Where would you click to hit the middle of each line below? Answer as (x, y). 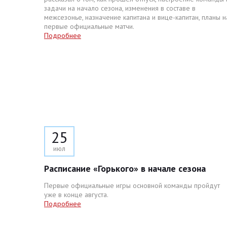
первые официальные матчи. (89, 26)
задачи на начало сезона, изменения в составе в (120, 8)
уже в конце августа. (76, 195)
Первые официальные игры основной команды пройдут (132, 185)
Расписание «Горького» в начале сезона (125, 168)
